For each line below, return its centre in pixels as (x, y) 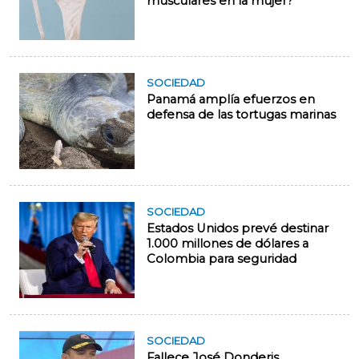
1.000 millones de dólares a (228, 244)
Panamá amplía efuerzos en (231, 100)
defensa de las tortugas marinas (241, 115)
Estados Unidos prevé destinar (238, 229)
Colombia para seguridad (222, 259)
